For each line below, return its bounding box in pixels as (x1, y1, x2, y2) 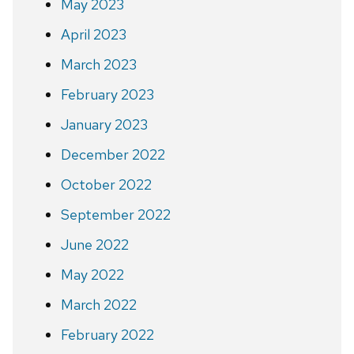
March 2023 (60, 55, 137, 73)
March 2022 (60, 295, 137, 314)
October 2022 (60, 175, 152, 194)
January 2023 (60, 115, 148, 134)
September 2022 (60, 205, 171, 224)
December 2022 (60, 145, 165, 164)
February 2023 (60, 85, 154, 104)
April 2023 (60, 24, 126, 43)
